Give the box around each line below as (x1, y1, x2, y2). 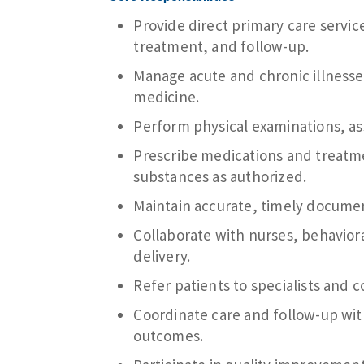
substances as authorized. (133, 166, 307, 186)
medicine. (133, 86, 200, 106)
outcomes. (133, 325, 204, 345)
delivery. (133, 245, 191, 266)
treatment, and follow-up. (133, 36, 310, 56)
